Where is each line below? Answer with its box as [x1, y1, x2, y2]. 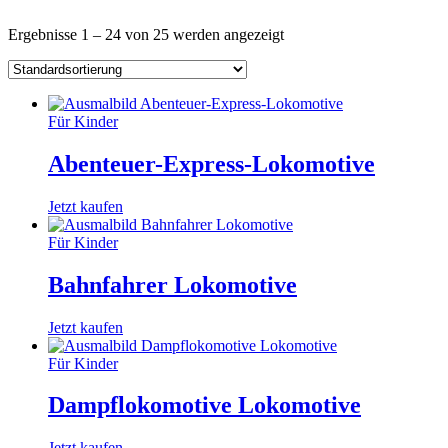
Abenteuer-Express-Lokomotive [48, 150, 375, 177]
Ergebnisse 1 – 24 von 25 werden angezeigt [8, 25, 284, 43]
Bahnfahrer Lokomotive [48, 271, 297, 298]
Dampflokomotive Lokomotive [48, 392, 361, 419]
